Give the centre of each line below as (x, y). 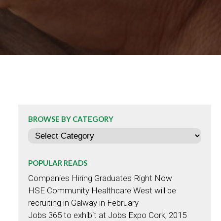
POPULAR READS (57, 163)
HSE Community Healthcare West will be (102, 190)
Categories (47, 134)
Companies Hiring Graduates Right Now (100, 178)
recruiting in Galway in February (83, 203)
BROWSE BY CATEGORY (71, 119)
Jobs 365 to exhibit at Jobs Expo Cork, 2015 (107, 215)
